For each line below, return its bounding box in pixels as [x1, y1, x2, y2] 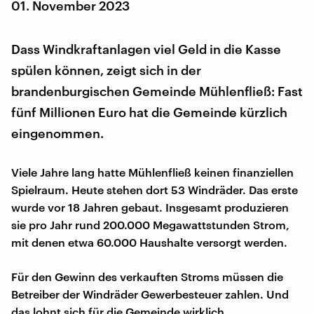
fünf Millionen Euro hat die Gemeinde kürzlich [11, 104, 287, 120]
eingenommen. [11, 125, 104, 141]
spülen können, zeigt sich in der [11, 62, 201, 78]
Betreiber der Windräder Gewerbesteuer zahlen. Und [11, 287, 289, 301]
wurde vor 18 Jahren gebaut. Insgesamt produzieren [11, 200, 289, 214]
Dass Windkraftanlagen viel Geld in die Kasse [11, 41, 281, 57]
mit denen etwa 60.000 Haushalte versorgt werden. [11, 235, 287, 249]
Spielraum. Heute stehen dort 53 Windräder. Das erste [11, 182, 298, 196]
